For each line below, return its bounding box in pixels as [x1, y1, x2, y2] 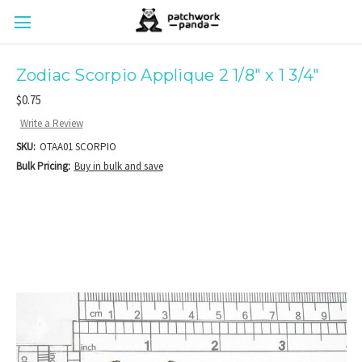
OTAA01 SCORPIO [39, 139, 116, 154]
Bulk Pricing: [15, 158, 70, 173]
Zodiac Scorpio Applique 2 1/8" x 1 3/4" [15, 65, 320, 85]
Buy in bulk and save [74, 158, 163, 173]
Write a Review [19, 116, 83, 130]
